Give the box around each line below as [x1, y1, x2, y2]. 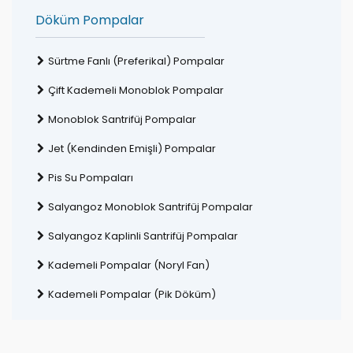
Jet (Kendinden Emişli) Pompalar [48, 141, 216, 156]
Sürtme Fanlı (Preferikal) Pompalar [48, 54, 225, 69]
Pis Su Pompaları [48, 170, 133, 185]
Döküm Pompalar [35, 11, 144, 29]
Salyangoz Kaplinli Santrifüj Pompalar [48, 229, 238, 243]
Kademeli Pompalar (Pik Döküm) [48, 287, 216, 302]
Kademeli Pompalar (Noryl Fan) [48, 258, 210, 273]
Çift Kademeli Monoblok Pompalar [48, 83, 224, 98]
